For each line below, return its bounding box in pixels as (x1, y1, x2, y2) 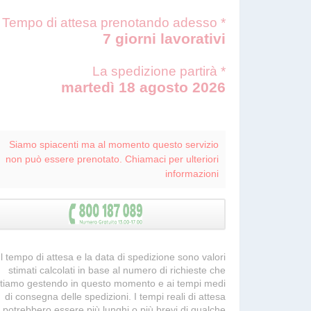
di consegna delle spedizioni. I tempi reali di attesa (5, 291, 226, 302)
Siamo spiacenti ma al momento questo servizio (9, 139, 219, 150)
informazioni (165, 168, 219, 179)
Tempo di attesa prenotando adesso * (2, 15, 226, 30)
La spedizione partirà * (92, 64, 226, 78)
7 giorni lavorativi (103, 31, 226, 47)
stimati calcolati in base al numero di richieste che (8, 264, 226, 276)
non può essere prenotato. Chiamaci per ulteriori (6, 153, 219, 165)
